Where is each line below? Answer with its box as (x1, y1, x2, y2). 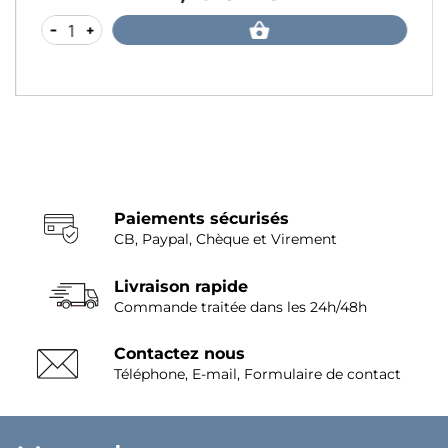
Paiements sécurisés (113, 209, 289, 229)
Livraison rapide (113, 276, 248, 296)
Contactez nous (113, 344, 245, 364)
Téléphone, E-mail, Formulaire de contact (113, 365, 401, 384)
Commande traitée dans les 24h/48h (113, 297, 367, 316)
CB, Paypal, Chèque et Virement (113, 230, 337, 249)
